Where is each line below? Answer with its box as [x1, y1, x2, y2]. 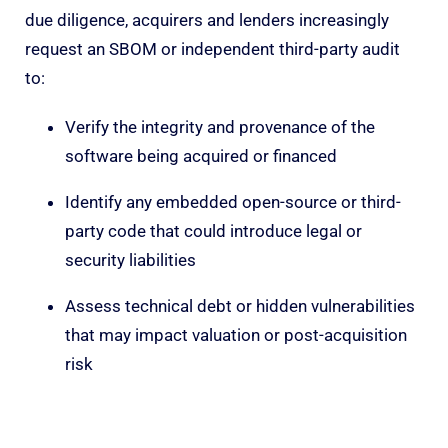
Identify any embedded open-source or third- [65, 191, 401, 212]
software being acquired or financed [65, 145, 337, 166]
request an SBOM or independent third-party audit [25, 38, 400, 59]
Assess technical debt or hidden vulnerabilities [65, 295, 415, 316]
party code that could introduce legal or [65, 220, 362, 241]
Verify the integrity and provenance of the [65, 116, 375, 137]
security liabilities [65, 249, 196, 270]
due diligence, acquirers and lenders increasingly [25, 9, 389, 30]
